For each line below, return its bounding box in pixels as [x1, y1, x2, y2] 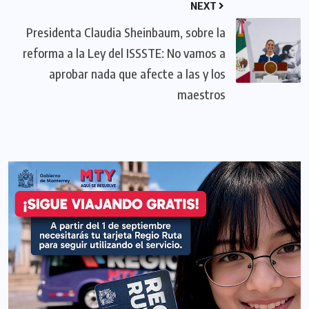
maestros [177, 86, 226, 103]
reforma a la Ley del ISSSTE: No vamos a [23, 45, 226, 61]
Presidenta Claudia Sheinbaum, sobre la [26, 24, 226, 41]
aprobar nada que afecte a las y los [49, 66, 226, 82]
